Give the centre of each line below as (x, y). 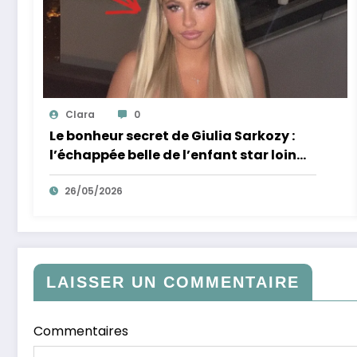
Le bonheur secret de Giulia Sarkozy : (172, 135)
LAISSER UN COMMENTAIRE (173, 282)
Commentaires (81, 331)
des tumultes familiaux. (130, 174)
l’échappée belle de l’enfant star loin (173, 155)
